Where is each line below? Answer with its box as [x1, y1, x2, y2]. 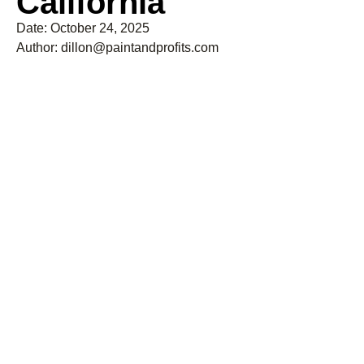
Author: [16, 41, 58, 54]
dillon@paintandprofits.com [58, 41, 219, 54]
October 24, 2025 [50, 21, 149, 35]
